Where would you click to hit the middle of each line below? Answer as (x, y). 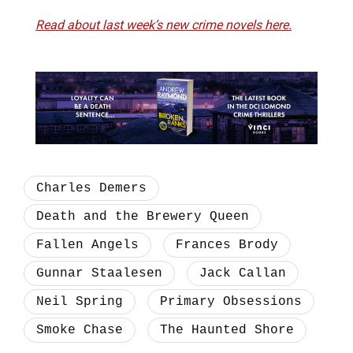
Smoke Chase (80, 330)
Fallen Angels (87, 245)
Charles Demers (91, 188)
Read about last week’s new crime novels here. (163, 25)
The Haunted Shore (227, 330)
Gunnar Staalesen (99, 273)
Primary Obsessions (231, 301)
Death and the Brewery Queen (143, 216)
